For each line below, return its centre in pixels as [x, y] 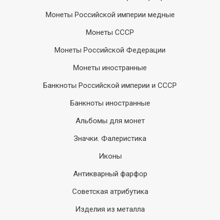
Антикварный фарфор [110, 174]
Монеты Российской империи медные [110, 15]
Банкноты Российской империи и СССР [110, 85]
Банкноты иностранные [110, 103]
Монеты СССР [110, 32]
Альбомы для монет [110, 121]
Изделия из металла [110, 209]
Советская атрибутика [110, 192]
